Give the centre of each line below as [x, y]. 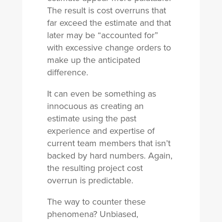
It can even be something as [101, 94]
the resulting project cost [95, 168]
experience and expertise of [101, 131]
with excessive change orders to [109, 48]
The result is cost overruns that [106, 10]
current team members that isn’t [109, 143]
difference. [67, 72]
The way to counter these [96, 202]
